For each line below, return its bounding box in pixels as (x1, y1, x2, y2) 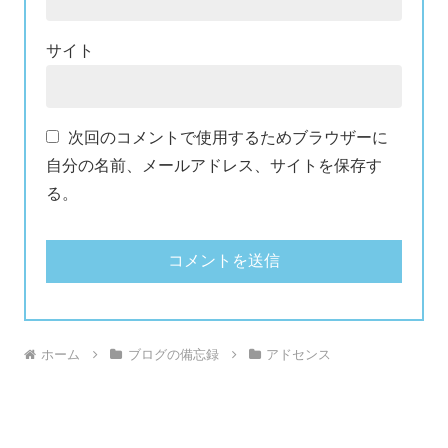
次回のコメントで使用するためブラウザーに (68, 128, 388, 146)
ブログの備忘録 (127, 347, 219, 363)
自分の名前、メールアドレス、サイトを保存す (46, 156, 382, 174)
